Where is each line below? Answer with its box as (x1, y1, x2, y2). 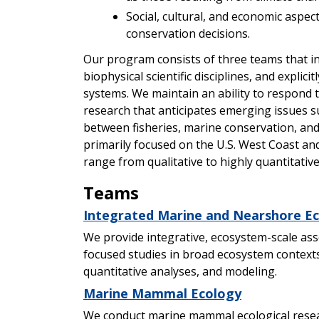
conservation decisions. (126, 25, 250, 41)
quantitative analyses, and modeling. (83, 263, 277, 279)
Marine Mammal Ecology (83, 284, 241, 302)
